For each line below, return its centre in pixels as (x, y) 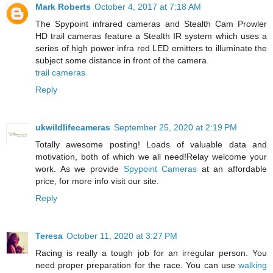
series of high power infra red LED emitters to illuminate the (151, 48)
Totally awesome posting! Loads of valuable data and (151, 145)
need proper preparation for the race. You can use (137, 265)
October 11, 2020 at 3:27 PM (122, 236)
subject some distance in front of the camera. (122, 61)
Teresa (49, 236)
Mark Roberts (63, 7)
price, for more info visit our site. (97, 181)
